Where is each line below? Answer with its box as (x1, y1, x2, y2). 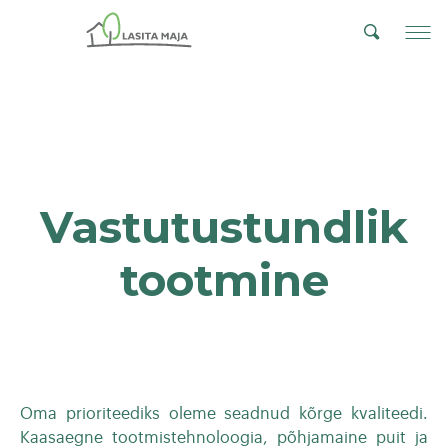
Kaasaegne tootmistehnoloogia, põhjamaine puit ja (20, 429, 428, 446)
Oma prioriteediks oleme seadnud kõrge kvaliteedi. (20, 405, 428, 422)
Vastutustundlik (40, 199, 408, 254)
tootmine (119, 252, 329, 307)
